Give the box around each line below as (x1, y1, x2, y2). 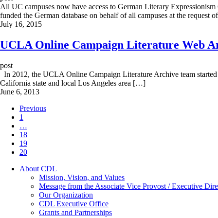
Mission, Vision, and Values (39, 173, 125, 182)
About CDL (19, 164, 57, 173)
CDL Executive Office (39, 199, 109, 208)
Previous (19, 104, 46, 112)
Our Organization (39, 190, 93, 199)
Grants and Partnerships (39, 208, 112, 217)
